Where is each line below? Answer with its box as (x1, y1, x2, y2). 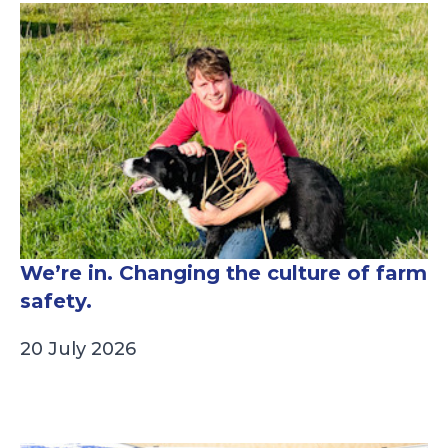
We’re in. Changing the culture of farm (20, 261, 427, 286)
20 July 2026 (20, 338, 136, 361)
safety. (20, 289, 92, 314)
